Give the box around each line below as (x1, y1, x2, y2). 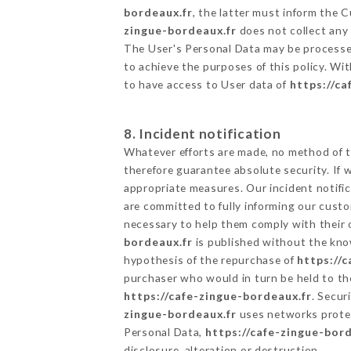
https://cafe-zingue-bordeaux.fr (123, 288, 312, 302)
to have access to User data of (123, 78, 290, 92)
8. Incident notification (123, 125, 281, 142)
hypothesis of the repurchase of (123, 252, 298, 266)
